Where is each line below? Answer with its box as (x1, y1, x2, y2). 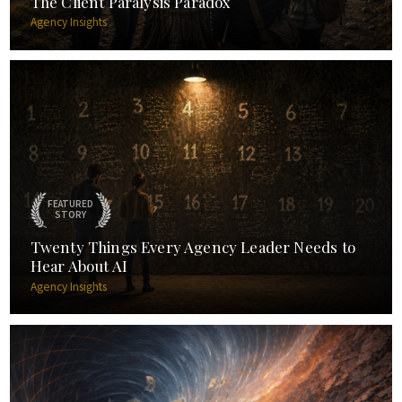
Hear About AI (30, 256, 127, 276)
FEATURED (48, 197, 94, 213)
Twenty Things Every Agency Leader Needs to (30, 237, 355, 258)
